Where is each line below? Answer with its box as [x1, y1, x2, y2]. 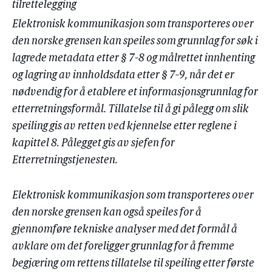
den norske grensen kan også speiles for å [12, 207, 202, 219]
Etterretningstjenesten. [12, 155, 118, 166]
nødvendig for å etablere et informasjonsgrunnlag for [12, 87, 258, 98]
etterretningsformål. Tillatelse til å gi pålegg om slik [12, 104, 249, 115]
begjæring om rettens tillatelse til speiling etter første [12, 258, 254, 270]
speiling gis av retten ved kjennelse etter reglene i [12, 121, 237, 132]
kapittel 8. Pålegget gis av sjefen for [12, 138, 175, 149]
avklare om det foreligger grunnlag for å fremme [12, 241, 234, 253]
